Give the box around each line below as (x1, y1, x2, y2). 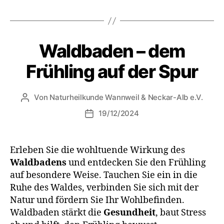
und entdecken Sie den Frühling (66, 157, 206, 168)
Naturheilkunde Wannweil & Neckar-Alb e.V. (49, 92, 203, 102)
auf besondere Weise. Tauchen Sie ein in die (10, 169, 197, 181)
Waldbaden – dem (39, 40, 185, 62)
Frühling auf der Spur (26, 60, 198, 82)
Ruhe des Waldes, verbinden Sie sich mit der (10, 182, 198, 193)
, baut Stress (155, 207, 206, 218)
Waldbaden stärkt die (10, 207, 103, 218)
